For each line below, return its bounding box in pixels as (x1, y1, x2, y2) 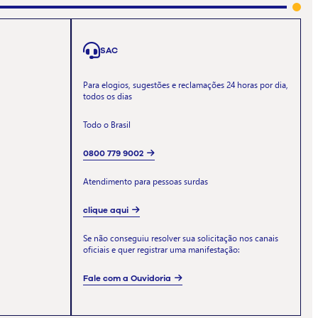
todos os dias (83, 90, 132, 102)
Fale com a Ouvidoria (83, 272, 171, 284)
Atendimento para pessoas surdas (83, 175, 208, 187)
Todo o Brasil (83, 119, 131, 130)
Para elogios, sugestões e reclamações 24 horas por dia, (83, 79, 288, 90)
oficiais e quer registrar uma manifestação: (83, 243, 240, 255)
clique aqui (83, 204, 128, 216)
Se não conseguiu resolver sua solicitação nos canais (83, 232, 278, 243)
